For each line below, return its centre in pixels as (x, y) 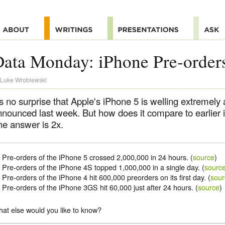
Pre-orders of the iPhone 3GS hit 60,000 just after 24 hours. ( (100, 187)
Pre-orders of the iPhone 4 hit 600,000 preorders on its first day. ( (106, 177)
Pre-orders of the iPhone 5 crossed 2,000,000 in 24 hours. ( (98, 157)
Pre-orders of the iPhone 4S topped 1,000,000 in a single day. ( (103, 167)
